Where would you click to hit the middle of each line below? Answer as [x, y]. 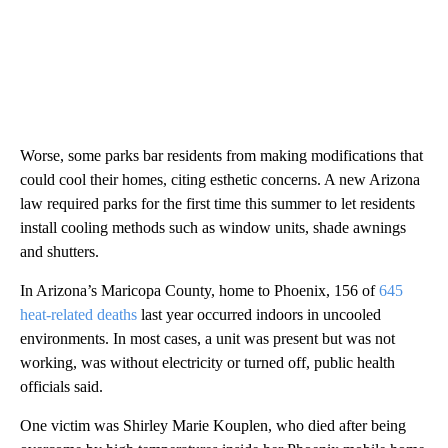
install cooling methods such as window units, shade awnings [213, 227]
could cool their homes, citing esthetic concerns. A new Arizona [220, 179]
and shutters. [59, 251]
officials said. [61, 386]
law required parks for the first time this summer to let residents [217, 203]
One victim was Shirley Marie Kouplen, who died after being [213, 425]
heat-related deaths [78, 314]
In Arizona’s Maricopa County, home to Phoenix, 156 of [199, 290]
